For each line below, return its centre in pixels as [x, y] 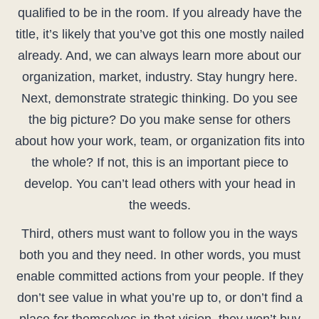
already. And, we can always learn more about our [159, 56]
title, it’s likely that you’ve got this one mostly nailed [159, 35]
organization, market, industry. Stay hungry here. [159, 77]
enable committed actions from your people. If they [159, 277]
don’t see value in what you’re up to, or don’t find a [159, 298]
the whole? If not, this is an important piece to [159, 163]
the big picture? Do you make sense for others [159, 120]
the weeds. [159, 205]
